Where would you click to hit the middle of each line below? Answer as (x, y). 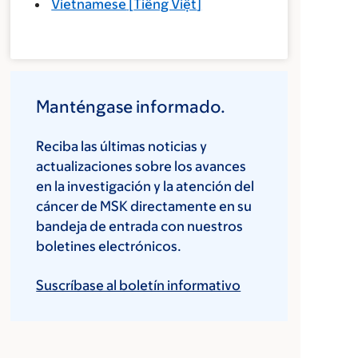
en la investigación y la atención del (145, 186)
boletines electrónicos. (109, 246)
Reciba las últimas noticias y (122, 146)
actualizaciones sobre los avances (141, 166)
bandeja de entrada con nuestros (140, 226)
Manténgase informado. (131, 107)
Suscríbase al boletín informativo (139, 285)
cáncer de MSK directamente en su (144, 206)
